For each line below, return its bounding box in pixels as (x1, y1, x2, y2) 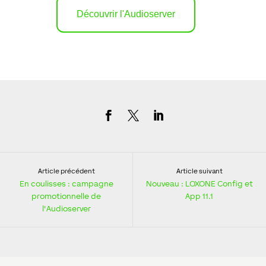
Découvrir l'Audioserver (76, 9, 175, 20)
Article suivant (176, 167, 223, 175)
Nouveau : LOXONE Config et (145, 179, 253, 189)
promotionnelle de (31, 191, 101, 201)
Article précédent (37, 167, 95, 175)
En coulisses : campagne (19, 179, 113, 189)
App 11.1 (185, 191, 213, 201)
